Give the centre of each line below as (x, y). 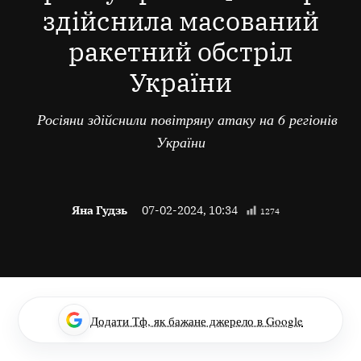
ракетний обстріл (180, 52)
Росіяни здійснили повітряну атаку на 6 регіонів (180, 119)
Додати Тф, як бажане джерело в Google (197, 321)
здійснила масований (180, 21)
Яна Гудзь (100, 210)
